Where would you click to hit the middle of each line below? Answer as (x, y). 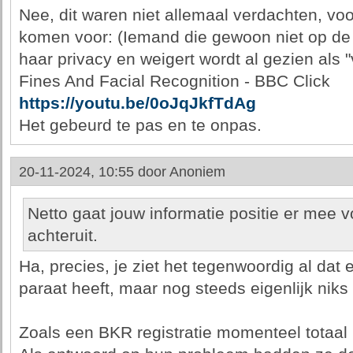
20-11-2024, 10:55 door (94, 172)
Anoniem (197, 172)
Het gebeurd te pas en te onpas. (140, 125)
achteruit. (62, 236)
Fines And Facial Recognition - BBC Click (174, 81)
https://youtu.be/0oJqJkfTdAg (137, 103)
